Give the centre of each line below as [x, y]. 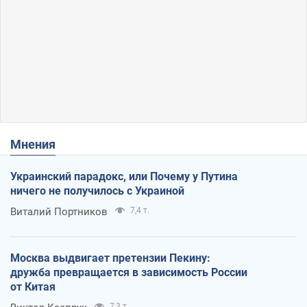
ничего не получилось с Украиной [97, 191]
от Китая [33, 287]
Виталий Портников [59, 212]
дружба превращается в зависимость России [129, 273]
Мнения [38, 145]
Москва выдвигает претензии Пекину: [110, 258]
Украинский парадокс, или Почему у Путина [124, 177]
